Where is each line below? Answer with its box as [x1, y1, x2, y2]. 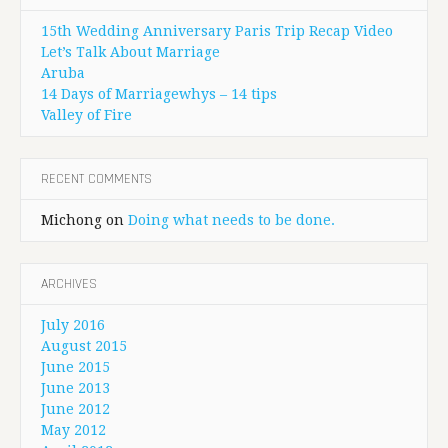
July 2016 [41, 317, 105, 334]
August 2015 [41, 338, 127, 355]
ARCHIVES [41, 275, 97, 294]
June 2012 [41, 401, 110, 418]
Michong [41, 212, 102, 229]
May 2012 [41, 422, 106, 439]
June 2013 [41, 380, 110, 397]
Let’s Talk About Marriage [41, 44, 220, 61]
